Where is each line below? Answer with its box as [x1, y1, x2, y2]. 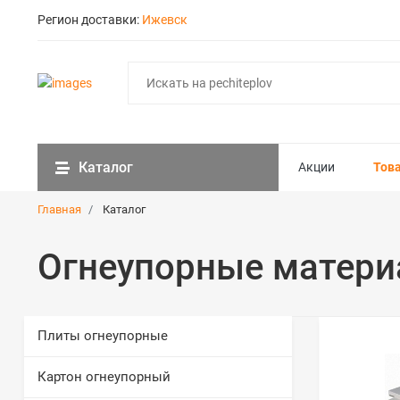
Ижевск [142, 12, 187, 27]
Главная [37, 203, 81, 216]
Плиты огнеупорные [37, 328, 168, 344]
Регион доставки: [37, 12, 142, 27]
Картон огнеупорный [37, 369, 171, 385]
